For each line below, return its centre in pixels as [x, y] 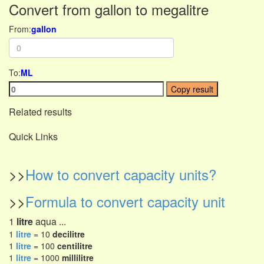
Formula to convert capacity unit [125, 201]
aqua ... [49, 221]
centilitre [75, 246]
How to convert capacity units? [121, 174]
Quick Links [33, 136]
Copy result [192, 89]
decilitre [69, 234]
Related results [40, 112]
